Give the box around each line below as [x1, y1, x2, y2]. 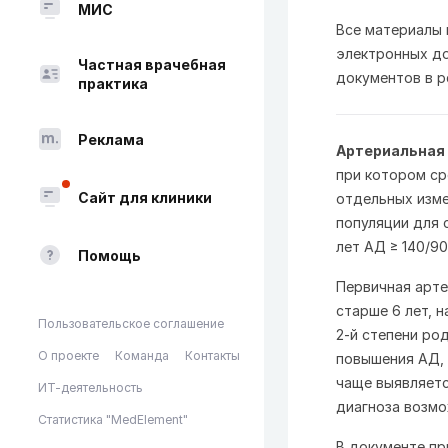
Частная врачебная [78, 56, 226, 73]
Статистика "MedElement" [38, 412, 188, 427]
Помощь [78, 246, 141, 264]
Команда [115, 348, 169, 363]
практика [78, 75, 148, 92]
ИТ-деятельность [38, 380, 143, 395]
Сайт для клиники [78, 188, 212, 206]
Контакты [185, 348, 240, 363]
